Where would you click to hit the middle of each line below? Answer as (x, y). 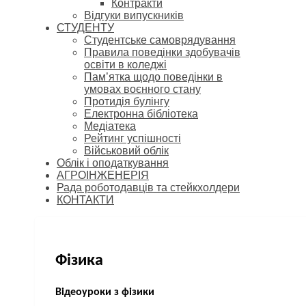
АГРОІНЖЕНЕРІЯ (103, 175)
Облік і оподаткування (113, 163)
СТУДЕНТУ (85, 28)
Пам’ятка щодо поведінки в (153, 77)
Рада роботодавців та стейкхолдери (148, 187)
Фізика (79, 261)
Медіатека (110, 126)
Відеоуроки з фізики (105, 293)
